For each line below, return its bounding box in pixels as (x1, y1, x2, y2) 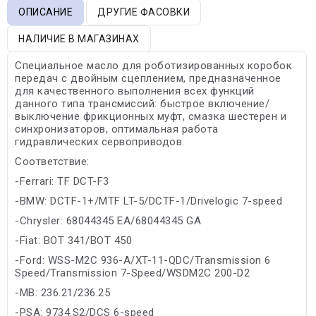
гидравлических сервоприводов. (15, 135, 185, 148)
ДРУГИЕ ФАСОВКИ (97, 6, 190, 18)
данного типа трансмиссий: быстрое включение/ (15, 97, 269, 110)
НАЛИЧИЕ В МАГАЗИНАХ (18, 32, 140, 44)
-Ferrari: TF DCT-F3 (15, 174, 109, 188)
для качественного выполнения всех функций (15, 84, 255, 97)
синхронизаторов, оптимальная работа (15, 122, 219, 135)
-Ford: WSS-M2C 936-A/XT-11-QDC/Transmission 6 (15, 253, 271, 267)
